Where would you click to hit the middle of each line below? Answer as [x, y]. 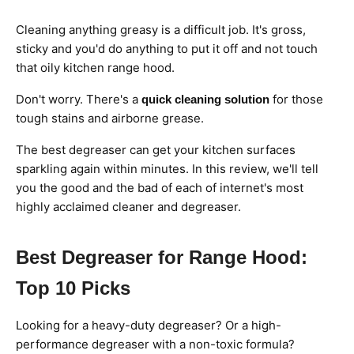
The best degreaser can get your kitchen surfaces [156, 150]
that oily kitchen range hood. [95, 68]
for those [298, 100]
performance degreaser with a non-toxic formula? [155, 345]
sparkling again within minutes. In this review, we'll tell [167, 169]
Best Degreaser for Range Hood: [162, 258]
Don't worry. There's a [79, 100]
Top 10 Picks [73, 288]
